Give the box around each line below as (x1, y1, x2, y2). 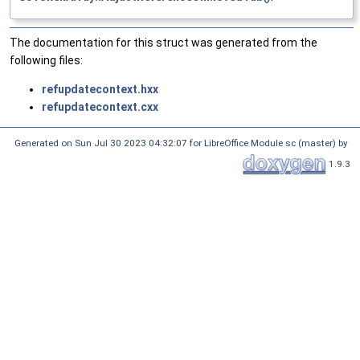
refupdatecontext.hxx (42, 83, 158, 96)
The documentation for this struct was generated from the (10, 36, 317, 50)
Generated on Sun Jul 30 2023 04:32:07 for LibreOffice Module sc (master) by (14, 137, 350, 149)
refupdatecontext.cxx (42, 100, 158, 114)
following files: (10, 54, 83, 67)
